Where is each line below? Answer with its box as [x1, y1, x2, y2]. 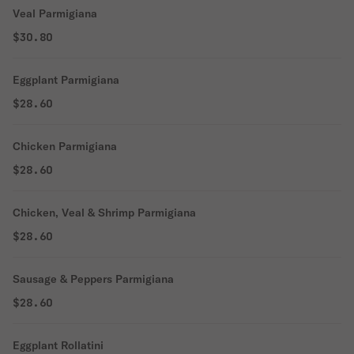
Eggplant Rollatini [13, 338, 104, 352]
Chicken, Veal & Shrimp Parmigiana [13, 205, 196, 220]
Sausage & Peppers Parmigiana [13, 272, 174, 286]
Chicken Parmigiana [13, 139, 117, 153]
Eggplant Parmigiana [13, 73, 119, 87]
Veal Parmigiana [13, 6, 97, 21]
